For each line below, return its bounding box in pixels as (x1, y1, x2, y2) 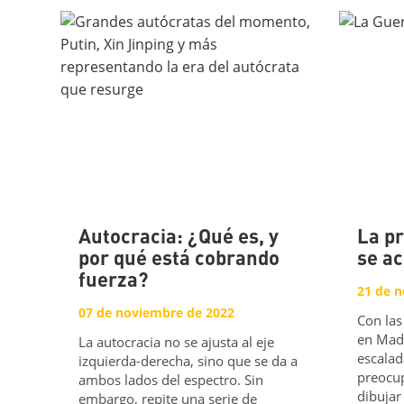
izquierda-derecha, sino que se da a (78, 351, 298, 370)
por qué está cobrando (78, 251, 280, 270)
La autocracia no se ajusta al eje (78, 332, 275, 351)
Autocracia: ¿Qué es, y (78, 229, 280, 248)
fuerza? (78, 272, 150, 291)
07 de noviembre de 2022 (78, 304, 235, 322)
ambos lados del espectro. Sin (78, 370, 264, 389)
